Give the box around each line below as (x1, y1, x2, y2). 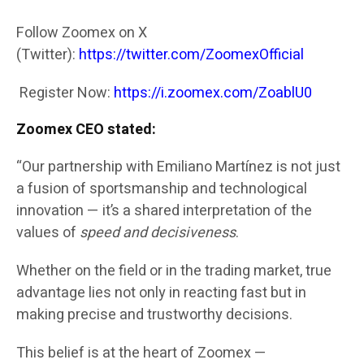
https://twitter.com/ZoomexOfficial (76, 44, 304, 67)
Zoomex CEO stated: (16, 119, 156, 141)
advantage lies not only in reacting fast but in (16, 282, 306, 305)
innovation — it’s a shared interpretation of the (16, 200, 312, 223)
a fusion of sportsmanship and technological (16, 178, 307, 201)
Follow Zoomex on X (16, 22, 147, 45)
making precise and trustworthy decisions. (16, 304, 292, 327)
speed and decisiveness (80, 222, 236, 245)
